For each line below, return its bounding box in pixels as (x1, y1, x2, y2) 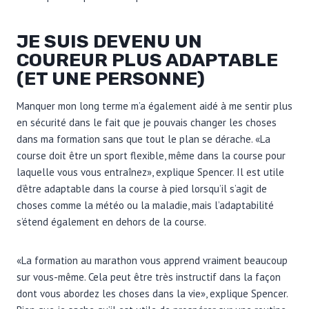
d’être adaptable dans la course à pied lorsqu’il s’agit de (17, 181, 267, 195)
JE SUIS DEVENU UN (17, 30, 202, 53)
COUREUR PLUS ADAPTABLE (17, 49, 278, 72)
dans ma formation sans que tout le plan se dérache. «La (17, 132, 270, 146)
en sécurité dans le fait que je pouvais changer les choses (17, 115, 277, 129)
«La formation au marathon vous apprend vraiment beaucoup (17, 253, 288, 267)
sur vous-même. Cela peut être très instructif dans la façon (17, 270, 281, 283)
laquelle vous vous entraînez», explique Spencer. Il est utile (17, 165, 284, 179)
